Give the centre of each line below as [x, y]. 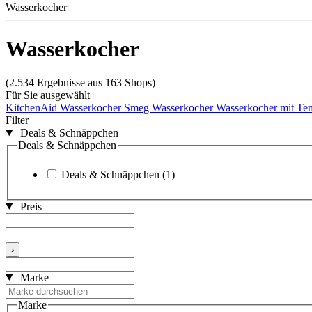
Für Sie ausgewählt [48, 95]
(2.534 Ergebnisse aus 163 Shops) [80, 83]
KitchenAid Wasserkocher [65, 108]
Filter [17, 120]
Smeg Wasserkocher [170, 108]
